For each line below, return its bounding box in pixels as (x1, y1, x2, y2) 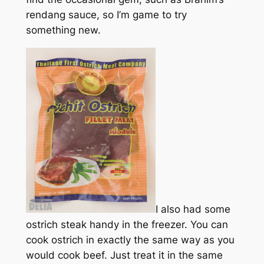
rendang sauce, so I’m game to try (25, 8, 187, 21)
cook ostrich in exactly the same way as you (25, 233, 235, 246)
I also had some (155, 203, 230, 215)
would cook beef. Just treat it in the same (25, 249, 223, 261)
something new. (25, 24, 101, 36)
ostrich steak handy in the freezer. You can (25, 218, 228, 230)
